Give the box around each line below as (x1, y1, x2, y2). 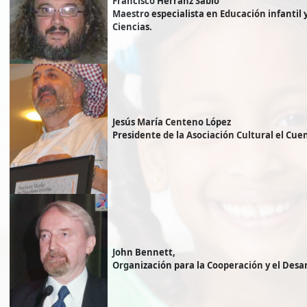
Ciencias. (112, 21, 152, 34)
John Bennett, (112, 246, 175, 259)
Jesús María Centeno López (112, 116, 231, 129)
